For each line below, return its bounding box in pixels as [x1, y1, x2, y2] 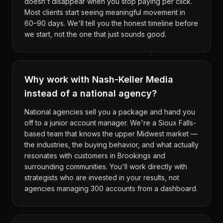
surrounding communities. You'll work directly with [24, 162, 187, 171]
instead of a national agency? [24, 88, 157, 99]
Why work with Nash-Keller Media [24, 74, 173, 85]
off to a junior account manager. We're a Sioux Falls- [24, 118, 196, 127]
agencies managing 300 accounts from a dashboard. [24, 184, 198, 193]
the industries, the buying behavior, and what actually [24, 140, 199, 149]
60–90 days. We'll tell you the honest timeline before [24, 19, 198, 27]
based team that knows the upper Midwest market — [24, 129, 198, 138]
